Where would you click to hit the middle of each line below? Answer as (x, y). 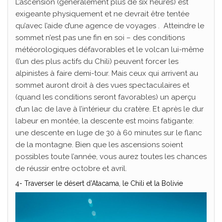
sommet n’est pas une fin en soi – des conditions (100, 37)
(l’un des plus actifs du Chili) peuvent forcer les (97, 61)
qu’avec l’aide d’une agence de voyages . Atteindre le (110, 26)
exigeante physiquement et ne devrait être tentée (102, 14)
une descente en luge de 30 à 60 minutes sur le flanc (109, 133)
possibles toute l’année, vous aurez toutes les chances (111, 156)
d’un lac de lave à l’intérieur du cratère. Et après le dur (110, 109)
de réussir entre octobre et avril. (71, 168)
